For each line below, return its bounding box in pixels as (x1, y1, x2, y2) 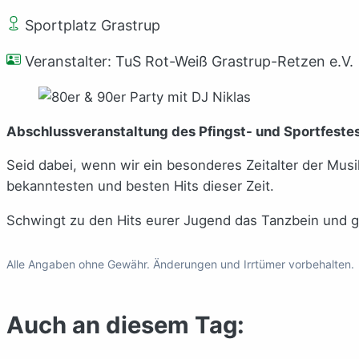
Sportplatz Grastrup (21, 16, 160, 34)
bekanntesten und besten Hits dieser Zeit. (6, 178, 274, 195)
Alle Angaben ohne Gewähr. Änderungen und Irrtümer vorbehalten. (6, 256, 354, 271)
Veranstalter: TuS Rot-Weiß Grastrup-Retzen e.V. (21, 52, 353, 70)
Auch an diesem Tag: (6, 311, 244, 340)
